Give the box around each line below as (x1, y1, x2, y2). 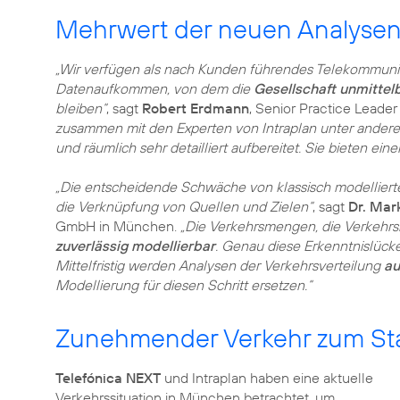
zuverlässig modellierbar (55, 237, 215, 254)
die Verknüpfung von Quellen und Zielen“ (55, 197, 312, 215)
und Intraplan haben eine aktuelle (161, 369, 373, 387)
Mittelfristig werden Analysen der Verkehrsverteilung (55, 256, 384, 274)
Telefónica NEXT (55, 369, 161, 387)
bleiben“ (55, 99, 106, 117)
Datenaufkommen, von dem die (55, 79, 254, 97)
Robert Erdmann (142, 99, 249, 117)
